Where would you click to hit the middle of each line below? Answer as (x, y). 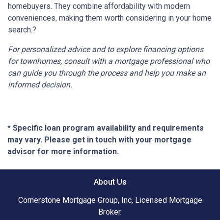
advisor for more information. (63, 152)
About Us (110, 182)
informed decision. (40, 85)
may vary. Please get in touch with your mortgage (99, 140)
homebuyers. (30, 6)
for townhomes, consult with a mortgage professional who (109, 61)
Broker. (110, 212)
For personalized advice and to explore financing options (106, 50)
